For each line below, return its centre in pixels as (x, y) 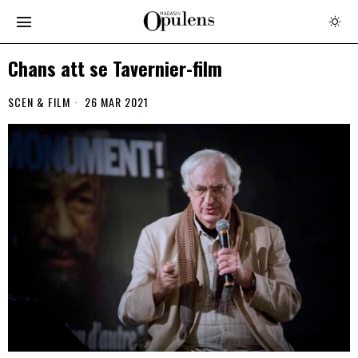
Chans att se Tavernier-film (115, 68)
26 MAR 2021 (115, 102)
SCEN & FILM (39, 102)
